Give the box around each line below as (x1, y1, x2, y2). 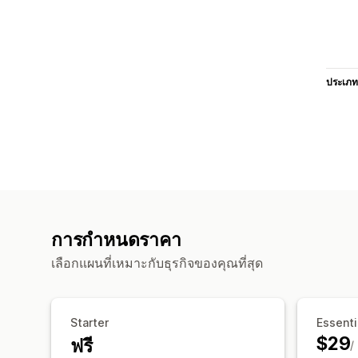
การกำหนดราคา (51, 228, 181, 251)
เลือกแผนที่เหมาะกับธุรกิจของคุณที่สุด (51, 254, 263, 271)
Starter (70, 315, 109, 329)
